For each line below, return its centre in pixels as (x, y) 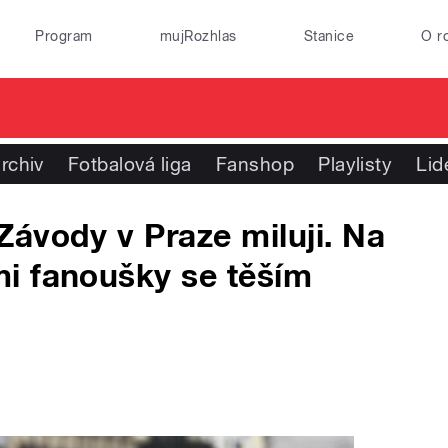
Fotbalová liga (129, 164)
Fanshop (255, 164)
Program (64, 36)
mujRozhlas (198, 36)
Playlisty (355, 164)
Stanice (329, 36)
